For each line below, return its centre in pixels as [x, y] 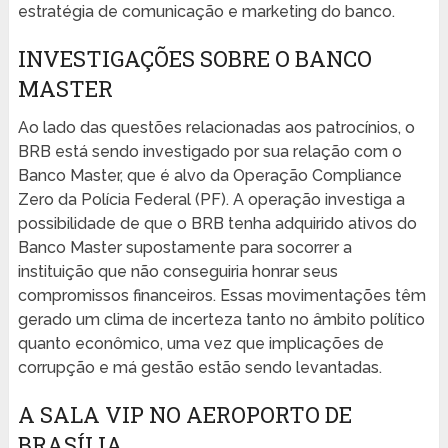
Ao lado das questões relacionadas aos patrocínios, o [216, 128]
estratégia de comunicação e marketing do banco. [206, 12]
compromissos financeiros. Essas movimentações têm [221, 296]
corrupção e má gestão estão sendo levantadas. [199, 368]
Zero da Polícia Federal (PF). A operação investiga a [211, 200]
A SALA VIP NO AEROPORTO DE [184, 415]
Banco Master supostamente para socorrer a [184, 248]
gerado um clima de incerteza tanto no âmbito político [221, 320]
